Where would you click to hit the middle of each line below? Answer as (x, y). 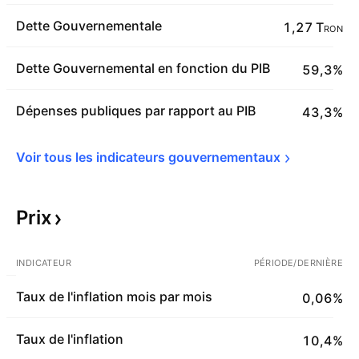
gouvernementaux (224, 157)
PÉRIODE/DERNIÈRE (298, 263)
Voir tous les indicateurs (92, 157)
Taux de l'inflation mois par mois (114, 296)
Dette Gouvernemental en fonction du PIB (143, 68)
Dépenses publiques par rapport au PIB (136, 111)
